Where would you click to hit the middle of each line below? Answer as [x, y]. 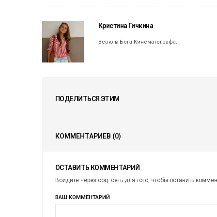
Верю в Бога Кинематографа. [138, 42]
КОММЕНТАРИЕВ [84, 136]
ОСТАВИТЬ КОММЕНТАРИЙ [98, 168]
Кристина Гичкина [126, 26]
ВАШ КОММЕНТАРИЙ [83, 198]
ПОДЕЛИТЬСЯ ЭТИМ [87, 99]
